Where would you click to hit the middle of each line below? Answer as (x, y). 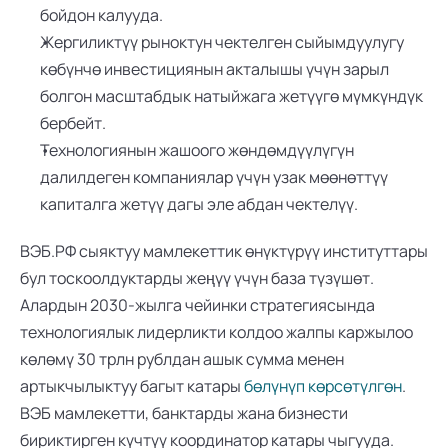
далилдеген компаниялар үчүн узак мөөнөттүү (214, 177)
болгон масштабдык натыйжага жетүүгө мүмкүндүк (231, 96)
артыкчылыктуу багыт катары (132, 386)
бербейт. (73, 123)
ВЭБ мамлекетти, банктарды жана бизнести (184, 413)
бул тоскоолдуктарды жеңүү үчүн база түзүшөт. (197, 278)
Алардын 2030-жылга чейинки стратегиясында (197, 305)
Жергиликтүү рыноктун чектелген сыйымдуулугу (222, 42)
